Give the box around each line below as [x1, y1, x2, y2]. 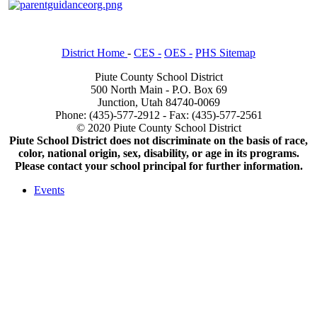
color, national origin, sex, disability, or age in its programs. [18, 146, 299, 159]
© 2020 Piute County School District [76, 121, 241, 134]
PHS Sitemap [195, 46, 255, 59]
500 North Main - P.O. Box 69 [90, 83, 227, 96]
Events [34, 183, 64, 196]
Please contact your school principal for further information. [14, 159, 303, 172]
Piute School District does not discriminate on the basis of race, [9, 134, 308, 146]
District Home [62, 46, 127, 59]
